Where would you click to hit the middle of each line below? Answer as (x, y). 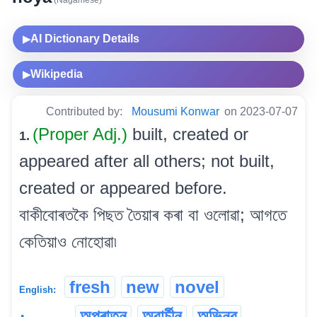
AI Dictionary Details (85, 39)
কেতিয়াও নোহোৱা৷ (68, 242)
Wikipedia (57, 74)
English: (38, 290)
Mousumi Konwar (175, 112)
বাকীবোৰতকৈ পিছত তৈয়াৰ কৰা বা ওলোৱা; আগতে (153, 215)
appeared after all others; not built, (147, 161)
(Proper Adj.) (82, 134)
